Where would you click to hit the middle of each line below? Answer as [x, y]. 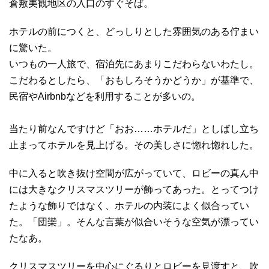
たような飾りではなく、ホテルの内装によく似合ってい [129, 205]
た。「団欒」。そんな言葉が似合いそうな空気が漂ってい [134, 222]
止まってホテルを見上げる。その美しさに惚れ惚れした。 [134, 145]
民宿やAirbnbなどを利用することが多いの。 [105, 96]
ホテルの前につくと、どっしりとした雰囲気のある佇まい [134, 31]
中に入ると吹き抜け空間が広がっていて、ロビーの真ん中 [134, 173]
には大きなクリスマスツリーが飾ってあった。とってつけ [134, 189]
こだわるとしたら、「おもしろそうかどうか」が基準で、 [134, 80]
